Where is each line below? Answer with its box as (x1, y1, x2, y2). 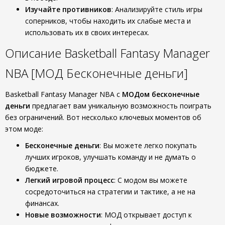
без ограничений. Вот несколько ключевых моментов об (5, 113, 201, 122)
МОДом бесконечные (122, 89, 199, 99)
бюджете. (25, 164, 58, 173)
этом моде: (5, 124, 43, 134)
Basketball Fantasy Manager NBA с (5, 89, 122, 99)
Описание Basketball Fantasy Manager (5, 45, 210, 61)
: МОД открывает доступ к (101, 210, 192, 219)
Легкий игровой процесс (25, 175, 114, 185)
